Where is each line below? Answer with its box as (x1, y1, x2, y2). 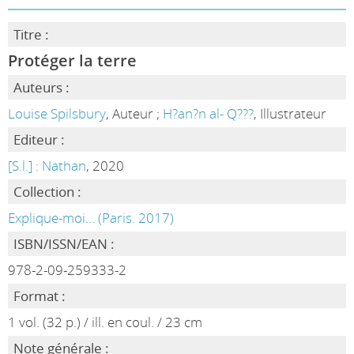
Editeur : (13, 130, 65, 149)
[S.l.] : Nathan (7, 156, 86, 175)
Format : (13, 287, 66, 305)
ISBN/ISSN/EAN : (13, 235, 115, 253)
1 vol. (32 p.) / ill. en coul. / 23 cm (7, 313, 202, 331)
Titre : (13, 25, 49, 43)
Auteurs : (13, 78, 70, 96)
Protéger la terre (7, 49, 137, 71)
